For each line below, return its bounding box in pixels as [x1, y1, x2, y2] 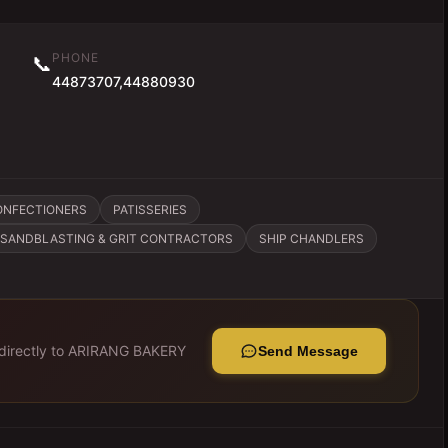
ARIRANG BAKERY [68, 342, 186, 359]
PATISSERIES [113, 202, 187, 217]
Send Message [258, 343, 358, 359]
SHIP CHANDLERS [259, 231, 364, 246]
